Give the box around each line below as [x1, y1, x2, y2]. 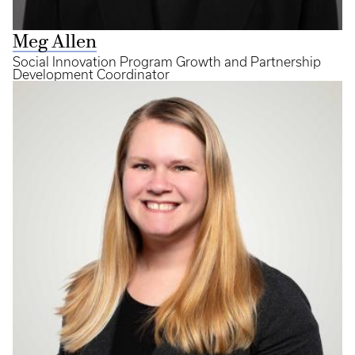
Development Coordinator [13, 67, 170, 82]
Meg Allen [13, 33, 97, 52]
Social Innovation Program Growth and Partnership [13, 55, 321, 69]
